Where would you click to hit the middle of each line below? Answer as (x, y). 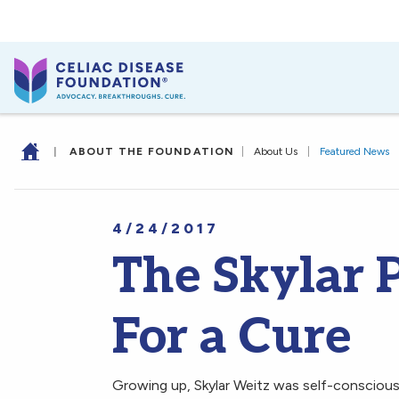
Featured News (354, 151)
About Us (275, 151)
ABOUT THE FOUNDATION (152, 151)
